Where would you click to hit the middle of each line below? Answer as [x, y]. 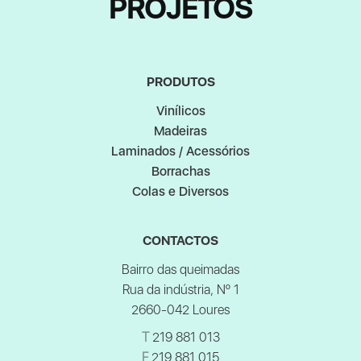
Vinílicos [180, 111]
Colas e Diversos [180, 192]
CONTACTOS [180, 241]
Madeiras [180, 131]
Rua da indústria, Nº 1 [180, 290]
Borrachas [180, 172]
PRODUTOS [180, 82]
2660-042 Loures [180, 310]
